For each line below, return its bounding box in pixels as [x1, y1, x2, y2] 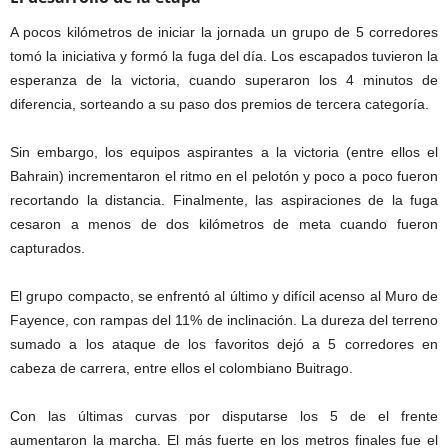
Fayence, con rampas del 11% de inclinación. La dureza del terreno [10, 311, 438, 328]
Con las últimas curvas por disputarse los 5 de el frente [10, 407, 438, 424]
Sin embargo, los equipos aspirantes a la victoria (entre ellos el [10, 143, 438, 160]
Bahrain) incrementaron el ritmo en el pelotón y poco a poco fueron [10, 167, 438, 184]
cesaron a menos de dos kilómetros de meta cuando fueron [10, 215, 438, 232]
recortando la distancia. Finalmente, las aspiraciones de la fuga [10, 191, 438, 208]
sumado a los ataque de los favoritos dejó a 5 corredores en [10, 335, 438, 352]
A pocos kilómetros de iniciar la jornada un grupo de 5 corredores [10, 23, 438, 40]
